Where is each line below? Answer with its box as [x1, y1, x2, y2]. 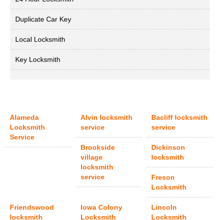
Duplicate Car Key [15, 15, 71, 24]
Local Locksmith [15, 35, 65, 44]
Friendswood [10, 203, 55, 212]
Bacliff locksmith [151, 113, 208, 122]
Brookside [81, 143, 115, 152]
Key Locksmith [15, 55, 60, 64]
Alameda [10, 113, 39, 122]
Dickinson [151, 143, 186, 152]
